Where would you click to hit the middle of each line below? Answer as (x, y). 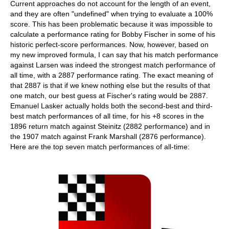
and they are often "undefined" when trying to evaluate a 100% (111, 14)
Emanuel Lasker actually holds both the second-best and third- (111, 106)
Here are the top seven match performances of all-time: (100, 147)
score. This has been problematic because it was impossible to (111, 24)
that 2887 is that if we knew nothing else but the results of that (110, 85)
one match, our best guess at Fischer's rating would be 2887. (109, 96)
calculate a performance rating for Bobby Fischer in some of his (113, 34)
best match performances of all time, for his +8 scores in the (107, 116)
